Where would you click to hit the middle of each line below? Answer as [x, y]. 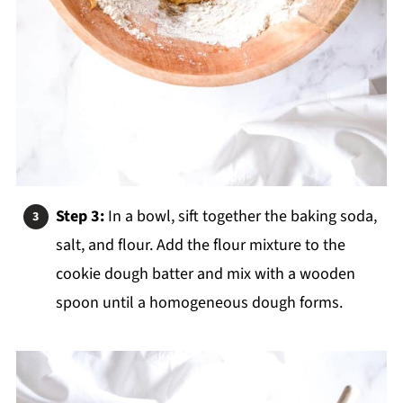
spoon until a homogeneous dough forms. [199, 303]
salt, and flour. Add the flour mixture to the [200, 246]
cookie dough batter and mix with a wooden [205, 274]
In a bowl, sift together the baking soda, [242, 217]
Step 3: [81, 217]
